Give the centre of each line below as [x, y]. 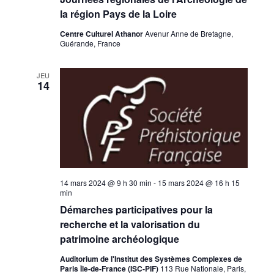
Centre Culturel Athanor [102, 34]
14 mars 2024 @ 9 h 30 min [106, 183]
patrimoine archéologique [119, 239]
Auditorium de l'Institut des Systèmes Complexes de [151, 259]
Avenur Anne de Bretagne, [189, 34]
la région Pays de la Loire [118, 14]
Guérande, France [90, 43]
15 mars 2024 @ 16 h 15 [198, 183]
